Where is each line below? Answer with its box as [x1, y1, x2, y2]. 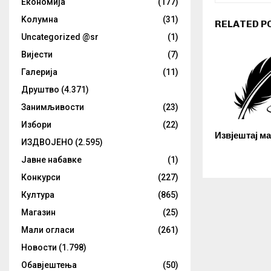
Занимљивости [21, 102, 84, 112]
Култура [21, 190, 54, 200]
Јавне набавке [21, 155, 82, 165]
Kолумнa [21, 15, 58, 24]
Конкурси [21, 172, 60, 182]
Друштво [21, 85, 59, 94]
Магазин [21, 207, 56, 217]
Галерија [21, 67, 57, 77]
